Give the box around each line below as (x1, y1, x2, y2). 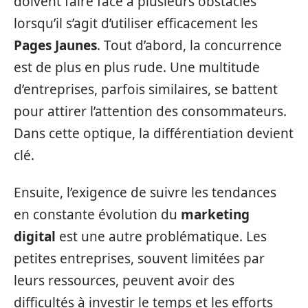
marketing (181, 206, 250, 223)
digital (14, 228, 56, 245)
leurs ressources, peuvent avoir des (14, 272, 234, 289)
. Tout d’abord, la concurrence (97, 36, 282, 54)
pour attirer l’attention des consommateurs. (14, 102, 287, 120)
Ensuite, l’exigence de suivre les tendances (14, 184, 276, 201)
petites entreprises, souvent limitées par (14, 250, 265, 267)
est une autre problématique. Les (56, 228, 267, 245)
